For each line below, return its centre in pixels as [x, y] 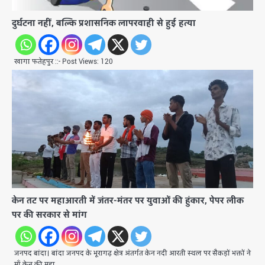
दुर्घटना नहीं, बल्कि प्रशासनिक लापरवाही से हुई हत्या [104, 24]
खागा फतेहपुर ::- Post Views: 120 [64, 62]
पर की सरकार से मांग [49, 215]
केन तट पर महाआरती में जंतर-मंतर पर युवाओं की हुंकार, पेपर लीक [128, 201]
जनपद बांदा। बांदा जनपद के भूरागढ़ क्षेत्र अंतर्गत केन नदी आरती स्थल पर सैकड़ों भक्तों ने [132, 254]
